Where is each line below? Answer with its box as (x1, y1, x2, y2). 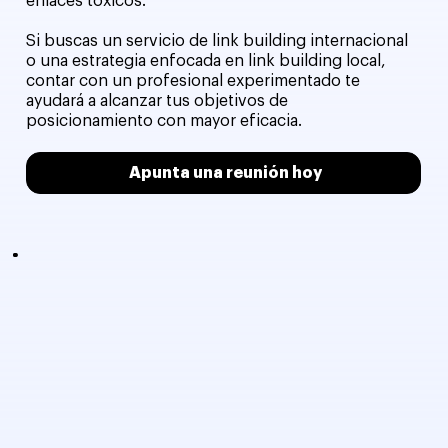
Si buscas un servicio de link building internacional (26, 33, 409, 50)
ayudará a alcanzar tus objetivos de (26, 93, 289, 110)
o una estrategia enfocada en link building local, (26, 53, 387, 70)
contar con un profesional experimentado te (26, 73, 361, 90)
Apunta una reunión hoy (129, 165, 323, 181)
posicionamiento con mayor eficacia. (26, 113, 303, 130)
